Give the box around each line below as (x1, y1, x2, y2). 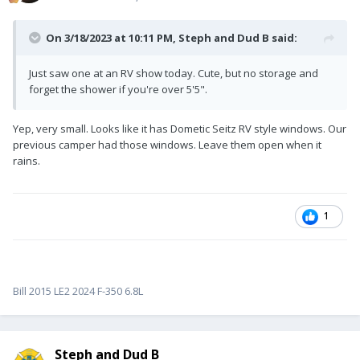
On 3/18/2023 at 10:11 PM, (46, 31, 178, 46)
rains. (13, 153, 40, 169)
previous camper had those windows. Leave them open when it (13, 137, 321, 153)
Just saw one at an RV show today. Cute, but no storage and (29, 66, 318, 81)
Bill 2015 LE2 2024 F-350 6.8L (13, 284, 143, 299)
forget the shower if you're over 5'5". (29, 82, 207, 97)
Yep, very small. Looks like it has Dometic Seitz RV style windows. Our (13, 121, 346, 137)
